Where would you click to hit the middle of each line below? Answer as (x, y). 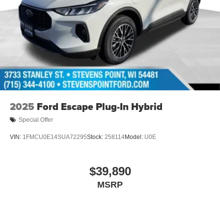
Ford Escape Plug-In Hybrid (100, 106)
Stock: (96, 137)
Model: (135, 137)
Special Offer (36, 120)
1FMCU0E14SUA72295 (55, 137)
